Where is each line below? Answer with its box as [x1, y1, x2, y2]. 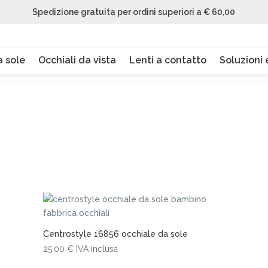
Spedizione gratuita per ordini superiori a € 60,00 [32, 7, 236, 17]
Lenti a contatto [129, 54, 206, 66]
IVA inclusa [75, 244, 118, 254]
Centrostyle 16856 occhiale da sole [42, 229, 188, 239]
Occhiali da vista [38, 54, 116, 66]
